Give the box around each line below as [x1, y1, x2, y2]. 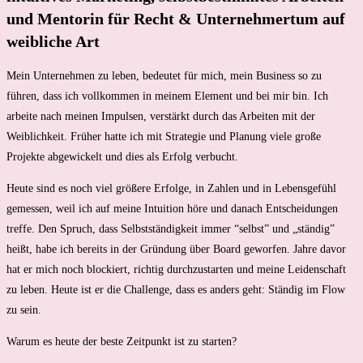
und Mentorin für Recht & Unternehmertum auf [6, 9, 345, 28]
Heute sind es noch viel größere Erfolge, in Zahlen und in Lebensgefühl [6, 182, 336, 195]
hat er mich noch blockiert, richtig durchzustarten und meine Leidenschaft [6, 263, 346, 276]
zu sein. [6, 304, 41, 317]
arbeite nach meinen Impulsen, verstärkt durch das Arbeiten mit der [6, 110, 315, 123]
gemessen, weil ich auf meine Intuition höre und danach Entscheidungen [6, 203, 338, 216]
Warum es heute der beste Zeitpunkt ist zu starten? [6, 335, 237, 348]
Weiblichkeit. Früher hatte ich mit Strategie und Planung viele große [6, 130, 321, 143]
